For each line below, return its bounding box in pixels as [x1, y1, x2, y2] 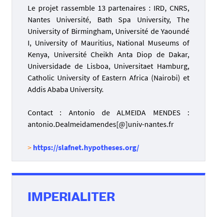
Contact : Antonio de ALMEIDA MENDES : [28, 108, 189, 118]
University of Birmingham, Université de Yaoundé [28, 26, 189, 36]
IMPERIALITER [28, 192, 115, 204]
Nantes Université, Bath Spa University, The [28, 15, 189, 25]
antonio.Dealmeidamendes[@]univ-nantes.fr [28, 119, 174, 129]
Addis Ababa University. [28, 84, 104, 94]
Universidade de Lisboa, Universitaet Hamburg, [28, 61, 189, 71]
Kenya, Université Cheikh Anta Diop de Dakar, [28, 49, 189, 60]
